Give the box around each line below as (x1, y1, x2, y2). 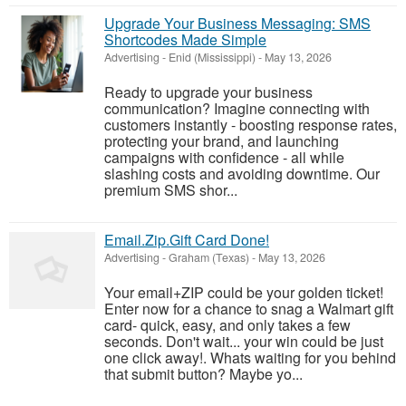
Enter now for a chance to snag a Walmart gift (104, 298, 393, 319)
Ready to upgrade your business (104, 82, 313, 102)
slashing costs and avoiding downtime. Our (104, 163, 380, 184)
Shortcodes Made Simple (104, 29, 266, 50)
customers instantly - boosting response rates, (104, 114, 397, 135)
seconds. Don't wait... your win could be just (104, 331, 383, 352)
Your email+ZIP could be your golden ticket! (104, 282, 383, 303)
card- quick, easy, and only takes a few (104, 314, 351, 335)
